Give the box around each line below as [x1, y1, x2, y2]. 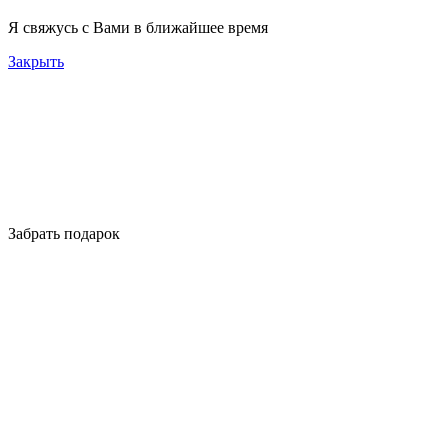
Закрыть [8, 53, 64, 71]
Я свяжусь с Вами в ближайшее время [8, 19, 268, 37]
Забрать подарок [8, 225, 120, 243]
